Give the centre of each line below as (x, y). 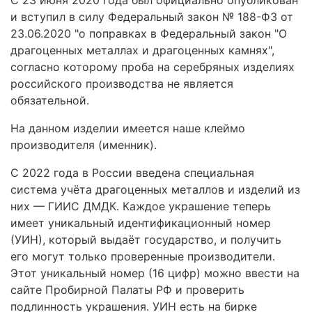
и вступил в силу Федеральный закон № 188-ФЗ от (152, 16)
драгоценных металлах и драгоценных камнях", (142, 50)
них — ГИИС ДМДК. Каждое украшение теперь (141, 206)
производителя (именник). (84, 145)
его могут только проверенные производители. (143, 256)
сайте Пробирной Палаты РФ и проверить (127, 289)
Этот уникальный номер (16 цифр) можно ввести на (155, 273)
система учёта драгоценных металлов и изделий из (155, 189)
